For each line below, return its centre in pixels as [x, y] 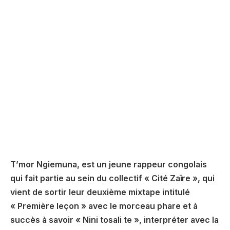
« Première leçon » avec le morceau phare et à [104, 206]
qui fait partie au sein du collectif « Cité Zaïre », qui [112, 178]
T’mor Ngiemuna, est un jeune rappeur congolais [109, 164]
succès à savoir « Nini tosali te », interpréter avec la [114, 220]
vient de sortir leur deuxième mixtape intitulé [100, 192]
